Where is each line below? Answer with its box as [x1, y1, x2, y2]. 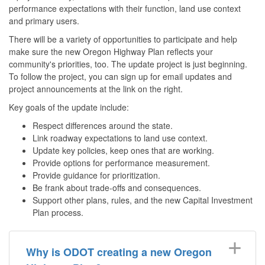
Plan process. [33, 206, 86, 218]
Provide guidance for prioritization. [33, 169, 163, 181]
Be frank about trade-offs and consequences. [33, 181, 201, 193]
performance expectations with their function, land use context [9, 2, 241, 14]
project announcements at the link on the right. [9, 82, 183, 95]
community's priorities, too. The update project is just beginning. [9, 57, 247, 70]
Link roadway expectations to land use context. [33, 131, 210, 144]
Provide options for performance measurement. [33, 156, 212, 169]
